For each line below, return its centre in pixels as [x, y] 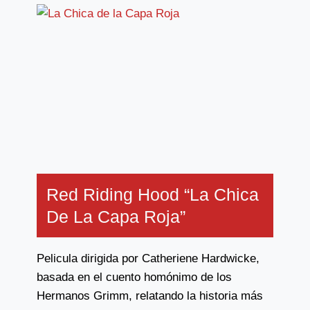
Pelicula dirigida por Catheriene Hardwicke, [148, 258]
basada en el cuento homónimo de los [134, 277]
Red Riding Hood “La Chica [152, 194]
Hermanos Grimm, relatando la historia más [149, 296]
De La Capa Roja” [116, 217]
